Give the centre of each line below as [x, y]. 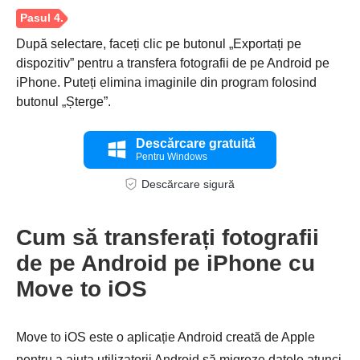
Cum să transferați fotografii [168, 237]
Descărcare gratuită [195, 143]
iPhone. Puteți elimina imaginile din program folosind [166, 82]
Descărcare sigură [188, 184]
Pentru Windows [171, 156]
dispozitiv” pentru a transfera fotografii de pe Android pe [173, 63]
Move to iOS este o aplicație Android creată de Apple [166, 337]
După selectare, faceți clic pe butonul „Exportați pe [159, 43]
